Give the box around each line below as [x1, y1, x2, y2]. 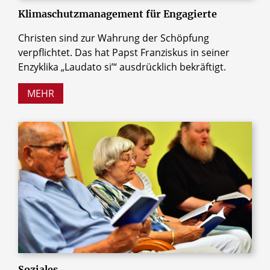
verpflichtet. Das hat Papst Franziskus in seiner [18, 46, 230, 60]
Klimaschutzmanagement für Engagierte [18, 8, 217, 20]
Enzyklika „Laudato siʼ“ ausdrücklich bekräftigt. [18, 60, 226, 74]
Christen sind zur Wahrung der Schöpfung [18, 31, 209, 45]
